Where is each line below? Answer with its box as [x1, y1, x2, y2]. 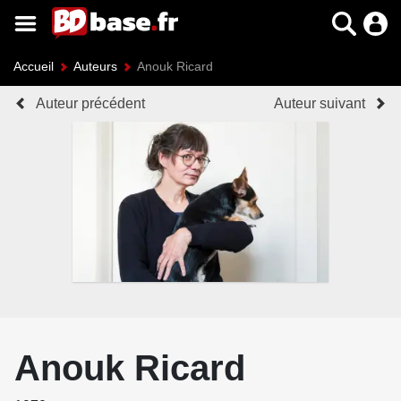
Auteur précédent [36, 96, 145, 111]
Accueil [13, 59, 54, 73]
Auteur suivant [274, 96, 365, 111]
